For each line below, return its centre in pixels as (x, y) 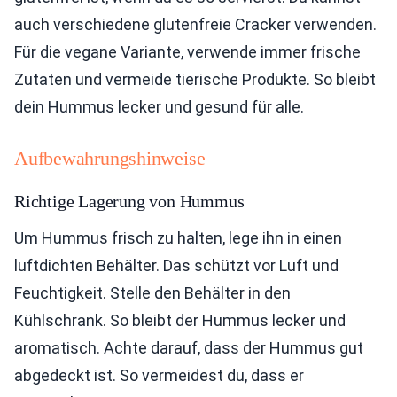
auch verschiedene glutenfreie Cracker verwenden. (195, 25)
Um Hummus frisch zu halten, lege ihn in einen (178, 238)
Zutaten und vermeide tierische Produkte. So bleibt (195, 80)
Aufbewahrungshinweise (110, 159)
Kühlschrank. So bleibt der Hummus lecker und (180, 321)
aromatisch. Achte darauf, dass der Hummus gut (189, 348)
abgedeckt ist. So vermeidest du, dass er (159, 376)
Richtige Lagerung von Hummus (129, 202)
